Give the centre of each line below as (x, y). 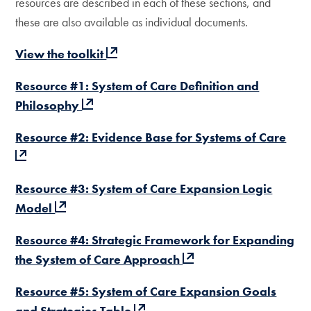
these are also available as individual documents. (132, 22)
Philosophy (49, 105)
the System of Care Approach (99, 259)
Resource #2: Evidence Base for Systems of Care (151, 137)
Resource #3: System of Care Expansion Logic (144, 188)
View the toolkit (61, 54)
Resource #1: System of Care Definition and (137, 86)
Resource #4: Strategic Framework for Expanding (155, 240)
